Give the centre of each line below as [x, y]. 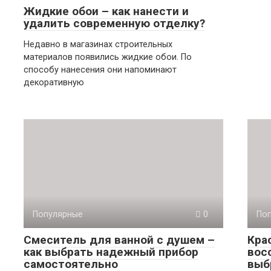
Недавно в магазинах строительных [98, 44]
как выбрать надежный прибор [111, 252]
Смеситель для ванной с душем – [119, 240]
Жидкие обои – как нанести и [106, 11]
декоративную [54, 83]
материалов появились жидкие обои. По [108, 57]
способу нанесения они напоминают [100, 70]
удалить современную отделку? [114, 23]
